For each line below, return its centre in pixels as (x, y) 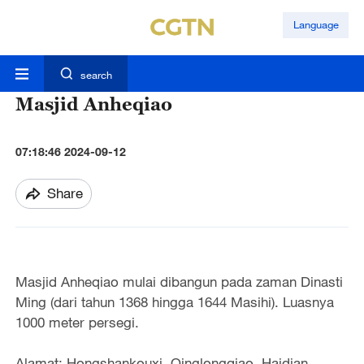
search (96, 75)
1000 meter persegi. (77, 322)
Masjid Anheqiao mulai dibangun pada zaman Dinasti (179, 281)
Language (316, 25)
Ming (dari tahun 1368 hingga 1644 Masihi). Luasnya (174, 301)
